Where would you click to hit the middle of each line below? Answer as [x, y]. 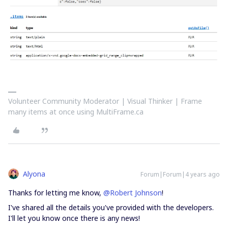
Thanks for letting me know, [56, 193]
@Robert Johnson [133, 193]
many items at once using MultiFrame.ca [76, 112]
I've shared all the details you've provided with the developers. [111, 208]
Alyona [34, 174]
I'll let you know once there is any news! [75, 218]
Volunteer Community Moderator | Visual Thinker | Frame [105, 101]
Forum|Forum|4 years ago [180, 175]
